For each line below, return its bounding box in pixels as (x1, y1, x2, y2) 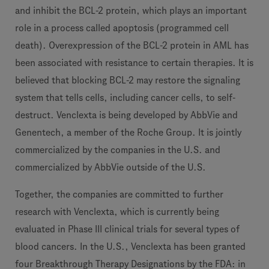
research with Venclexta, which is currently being (15, 207, 219, 217)
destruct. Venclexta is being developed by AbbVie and (15, 110, 238, 120)
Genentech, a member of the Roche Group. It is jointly (15, 127, 241, 138)
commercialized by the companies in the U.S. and (15, 145, 220, 155)
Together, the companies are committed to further (15, 189, 223, 199)
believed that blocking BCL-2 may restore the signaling (15, 75, 240, 85)
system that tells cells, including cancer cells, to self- (15, 92, 235, 103)
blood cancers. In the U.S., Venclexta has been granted (15, 241, 246, 252)
